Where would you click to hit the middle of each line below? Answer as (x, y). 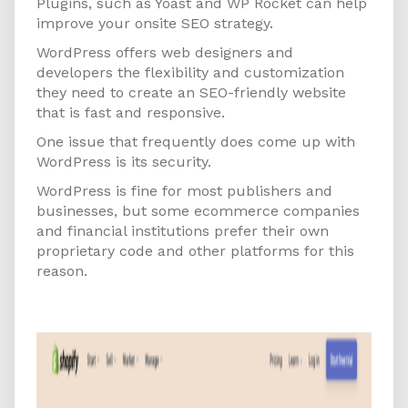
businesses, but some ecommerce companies (198, 211)
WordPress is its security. (124, 162)
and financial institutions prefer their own (183, 231)
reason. (62, 271)
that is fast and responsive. (131, 113)
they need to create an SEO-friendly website (191, 93)
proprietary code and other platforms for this (195, 251)
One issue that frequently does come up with (196, 142)
